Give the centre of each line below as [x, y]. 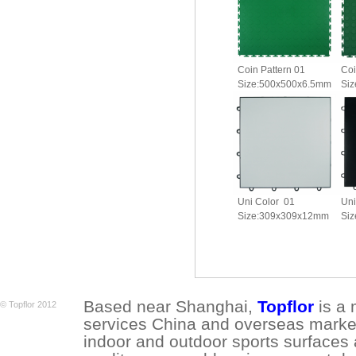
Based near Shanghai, [170, 306]
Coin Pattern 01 [271, 70]
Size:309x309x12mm [283, 216]
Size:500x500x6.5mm [284, 84]
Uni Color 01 [266, 202]
